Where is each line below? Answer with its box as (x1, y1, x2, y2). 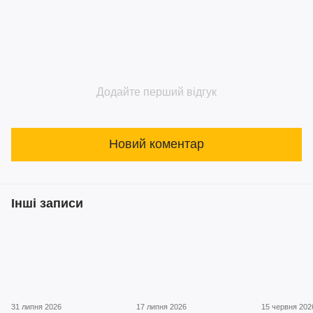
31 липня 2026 (11, 302, 61, 311)
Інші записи (11, 196, 83, 210)
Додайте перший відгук (96, 85, 217, 98)
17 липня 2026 (136, 302, 187, 311)
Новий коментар (109, 137, 204, 152)
